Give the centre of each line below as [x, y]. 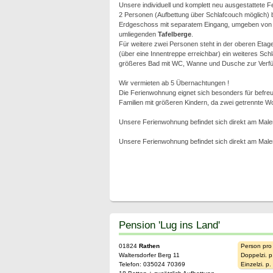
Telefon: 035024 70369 [152, 264]
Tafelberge [174, 34]
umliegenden [138, 34]
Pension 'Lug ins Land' [169, 225]
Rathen [149, 246]
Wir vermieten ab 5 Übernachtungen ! [174, 83]
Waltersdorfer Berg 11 [149, 255]
